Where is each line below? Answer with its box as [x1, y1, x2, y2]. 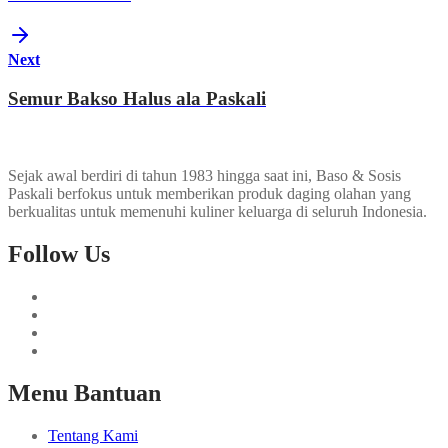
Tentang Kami [48, 426, 138, 444]
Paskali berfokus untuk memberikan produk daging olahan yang [8, 184, 411, 202]
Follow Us [8, 240, 110, 267]
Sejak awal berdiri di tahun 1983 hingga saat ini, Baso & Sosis [8, 166, 401, 184]
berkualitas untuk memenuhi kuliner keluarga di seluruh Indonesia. [8, 202, 427, 220]
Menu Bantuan [8, 379, 161, 406]
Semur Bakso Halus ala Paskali [8, 88, 266, 110]
